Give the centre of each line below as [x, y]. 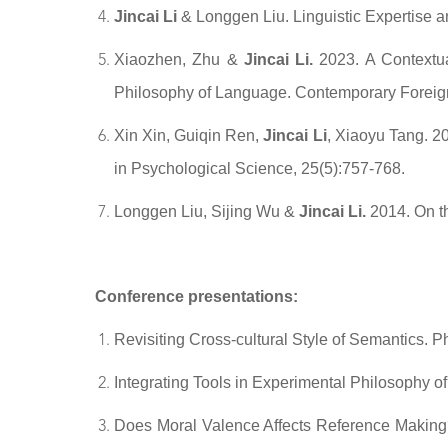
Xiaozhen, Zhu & [179, 59]
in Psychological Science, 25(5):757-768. [259, 168]
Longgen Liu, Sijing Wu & [206, 211]
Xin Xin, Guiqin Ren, [189, 135]
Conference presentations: [198, 296]
